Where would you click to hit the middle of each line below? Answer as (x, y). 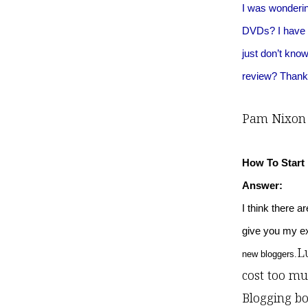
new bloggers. (269, 254)
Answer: (262, 185)
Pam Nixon (274, 118)
